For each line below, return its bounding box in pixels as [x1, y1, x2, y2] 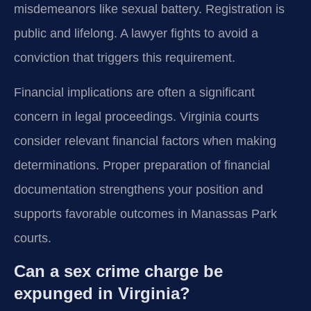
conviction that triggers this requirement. [14, 51, 235, 65]
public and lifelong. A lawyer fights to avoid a [14, 26, 258, 41]
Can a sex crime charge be [14, 261, 223, 280]
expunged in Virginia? [14, 283, 190, 303]
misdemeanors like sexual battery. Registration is [14, 2, 285, 17]
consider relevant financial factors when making [14, 133, 276, 148]
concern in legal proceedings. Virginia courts [14, 109, 259, 124]
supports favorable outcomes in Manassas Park [14, 206, 277, 221]
